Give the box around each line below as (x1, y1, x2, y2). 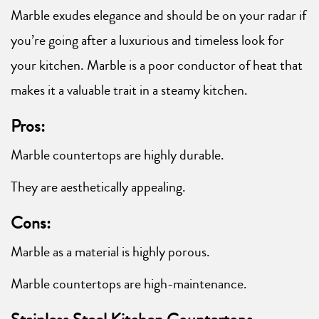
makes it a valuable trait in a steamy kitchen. (11, 80, 248, 101)
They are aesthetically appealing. (11, 177, 186, 198)
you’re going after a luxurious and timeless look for (11, 30, 284, 51)
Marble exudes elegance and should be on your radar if (11, 5, 306, 26)
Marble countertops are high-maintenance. (11, 273, 247, 295)
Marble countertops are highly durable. (11, 145, 224, 166)
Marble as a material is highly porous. (11, 241, 210, 263)
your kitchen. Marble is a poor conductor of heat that (11, 55, 303, 76)
